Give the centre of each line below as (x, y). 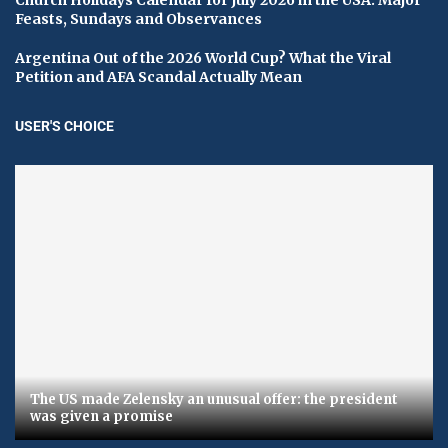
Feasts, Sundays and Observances (138, 18)
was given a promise (101, 417)
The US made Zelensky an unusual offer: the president (214, 400)
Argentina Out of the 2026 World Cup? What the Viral (203, 57)
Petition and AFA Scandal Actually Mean (158, 76)
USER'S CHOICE (64, 125)
